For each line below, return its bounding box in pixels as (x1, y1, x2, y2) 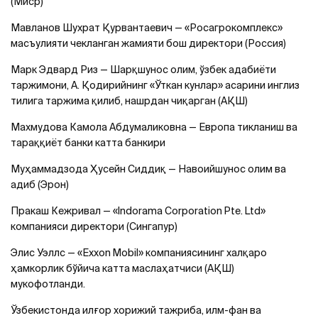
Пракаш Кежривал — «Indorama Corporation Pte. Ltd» (11, 205, 265, 216)
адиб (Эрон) (11, 179, 69, 190)
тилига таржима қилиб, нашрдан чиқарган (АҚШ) (11, 95, 248, 106)
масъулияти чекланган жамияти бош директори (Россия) (11, 38, 286, 49)
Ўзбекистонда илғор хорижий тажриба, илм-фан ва (11, 305, 261, 316)
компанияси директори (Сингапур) (11, 221, 177, 232)
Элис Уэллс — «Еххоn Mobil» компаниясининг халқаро (11, 247, 267, 258)
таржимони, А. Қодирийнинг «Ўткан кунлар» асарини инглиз (11, 79, 300, 91)
